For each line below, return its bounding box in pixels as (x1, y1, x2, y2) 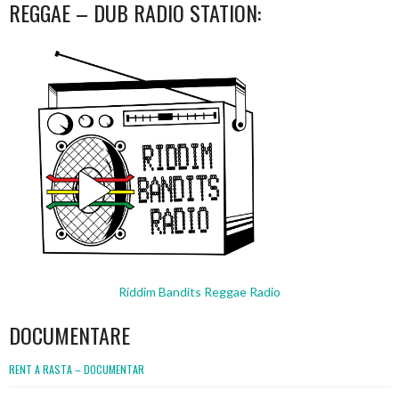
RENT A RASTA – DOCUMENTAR (9, 361, 144, 377)
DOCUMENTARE (9, 318, 130, 351)
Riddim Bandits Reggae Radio (118, 283, 281, 299)
